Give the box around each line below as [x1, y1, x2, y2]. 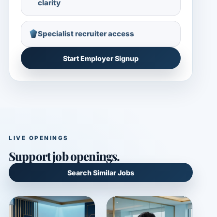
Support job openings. [9, 148, 120, 164]
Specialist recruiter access [38, 29, 134, 39]
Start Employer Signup [63, 54, 139, 62]
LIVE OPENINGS [9, 135, 69, 142]
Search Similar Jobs [67, 168, 134, 177]
